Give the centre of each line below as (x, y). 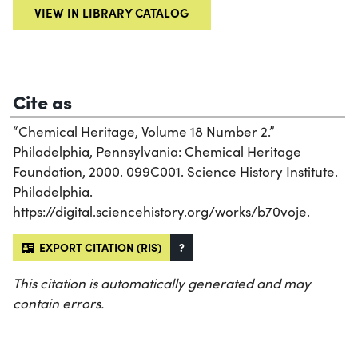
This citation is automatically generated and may (162, 283)
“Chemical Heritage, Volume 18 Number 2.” (144, 131)
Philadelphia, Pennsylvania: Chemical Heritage (157, 151)
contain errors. (58, 303)
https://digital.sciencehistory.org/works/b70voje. (161, 211)
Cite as (42, 101)
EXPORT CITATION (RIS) (98, 247)
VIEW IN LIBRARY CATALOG (112, 12)
